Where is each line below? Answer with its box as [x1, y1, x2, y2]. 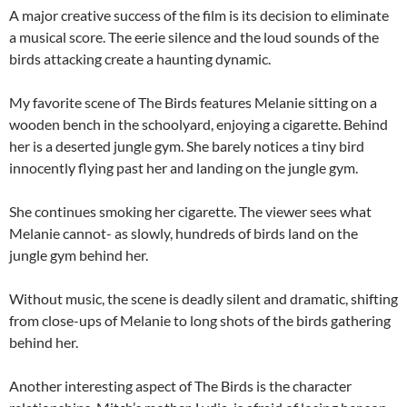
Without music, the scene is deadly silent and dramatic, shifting [9, 290, 398, 307]
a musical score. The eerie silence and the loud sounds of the [9, 28, 379, 45]
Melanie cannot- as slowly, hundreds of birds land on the [9, 224, 358, 242]
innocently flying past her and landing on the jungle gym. [9, 159, 358, 176]
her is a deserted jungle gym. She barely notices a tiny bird [9, 137, 364, 154]
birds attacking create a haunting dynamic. [9, 50, 271, 67]
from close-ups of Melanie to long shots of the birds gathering [9, 312, 391, 329]
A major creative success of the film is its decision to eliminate [9, 6, 389, 24]
